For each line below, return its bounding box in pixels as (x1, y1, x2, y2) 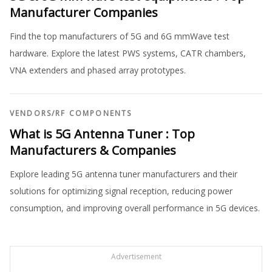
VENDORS (10, 108, 52, 118)
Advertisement (110, 251, 161, 262)
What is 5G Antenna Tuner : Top (10, 126, 195, 142)
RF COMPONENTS (55, 108, 132, 118)
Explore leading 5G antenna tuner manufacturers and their (10, 168, 237, 180)
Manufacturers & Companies (10, 142, 176, 158)
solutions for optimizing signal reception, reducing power (10, 185, 233, 197)
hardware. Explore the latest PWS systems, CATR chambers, (10, 47, 246, 59)
